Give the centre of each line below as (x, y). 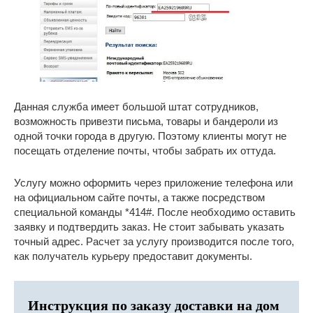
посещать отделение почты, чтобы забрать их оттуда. (145, 151)
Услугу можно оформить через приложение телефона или (153, 183)
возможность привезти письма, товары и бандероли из (146, 122)
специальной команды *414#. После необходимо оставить (155, 212)
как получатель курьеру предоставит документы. (133, 256)
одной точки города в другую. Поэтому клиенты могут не (150, 136)
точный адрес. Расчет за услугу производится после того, (154, 242)
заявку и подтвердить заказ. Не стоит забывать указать (149, 227)
